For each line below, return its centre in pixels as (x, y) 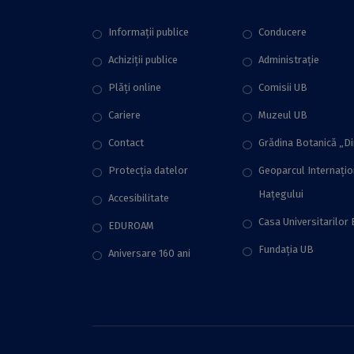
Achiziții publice (143, 60)
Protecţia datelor (148, 170)
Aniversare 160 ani (149, 253)
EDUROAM (131, 226)
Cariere (124, 115)
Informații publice (149, 32)
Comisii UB (283, 87)
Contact (126, 143)
